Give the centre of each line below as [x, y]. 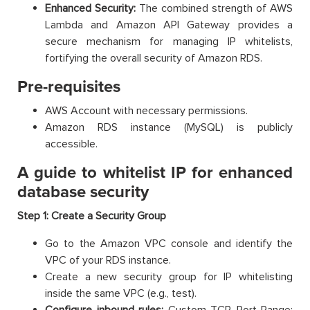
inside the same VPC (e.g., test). [121, 293]
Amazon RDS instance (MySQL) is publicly [169, 127]
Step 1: [34, 216]
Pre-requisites [69, 86]
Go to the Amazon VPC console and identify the [169, 243]
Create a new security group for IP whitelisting [169, 276]
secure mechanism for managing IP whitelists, [169, 41]
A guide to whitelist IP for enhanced [155, 172]
